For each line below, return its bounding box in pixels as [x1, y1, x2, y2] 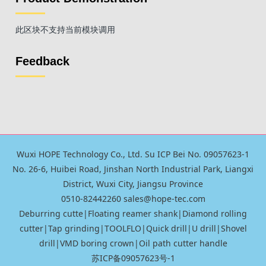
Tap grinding [47, 223, 100, 235]
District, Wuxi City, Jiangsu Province [63, 178, 203, 190]
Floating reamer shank [88, 208, 178, 220]
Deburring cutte [19, 208, 83, 220]
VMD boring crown [59, 237, 134, 249]
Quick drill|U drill [145, 223, 216, 235]
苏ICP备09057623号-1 [91, 252, 175, 264]
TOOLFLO [104, 223, 141, 235]
